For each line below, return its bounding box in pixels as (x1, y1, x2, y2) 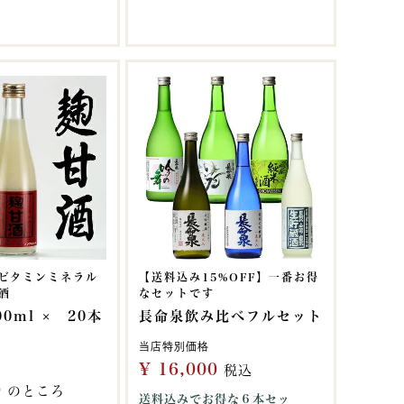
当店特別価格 (139, 341, 209, 352)
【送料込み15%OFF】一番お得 (139, 271, 319, 282)
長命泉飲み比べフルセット (139, 309, 323, 323)
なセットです (139, 288, 215, 298)
